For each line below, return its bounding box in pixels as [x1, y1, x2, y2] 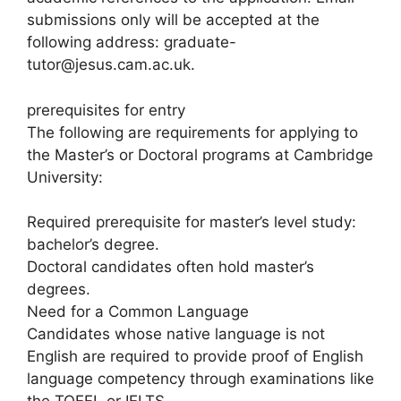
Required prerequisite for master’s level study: [27, 213, 356, 231]
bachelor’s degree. [27, 235, 159, 253]
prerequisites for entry [27, 100, 185, 119]
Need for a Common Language [27, 303, 249, 320]
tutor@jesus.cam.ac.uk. [27, 55, 195, 73]
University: [27, 167, 103, 186]
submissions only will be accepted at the [27, 11, 320, 29]
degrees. [27, 280, 90, 298]
